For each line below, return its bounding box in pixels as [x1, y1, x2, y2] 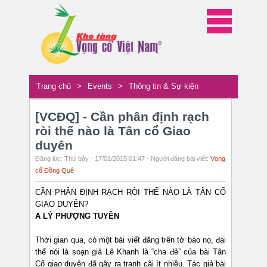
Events [88, 82, 112, 91]
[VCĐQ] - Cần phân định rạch [35, 110, 209, 124]
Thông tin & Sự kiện [129, 82, 198, 91]
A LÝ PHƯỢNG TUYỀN [35, 212, 122, 221]
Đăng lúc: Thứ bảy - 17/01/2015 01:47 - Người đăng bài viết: [35, 155, 210, 163]
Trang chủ [36, 82, 71, 91]
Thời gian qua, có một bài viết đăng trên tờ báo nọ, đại [35, 235, 226, 245]
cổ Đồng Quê [35, 167, 74, 175]
